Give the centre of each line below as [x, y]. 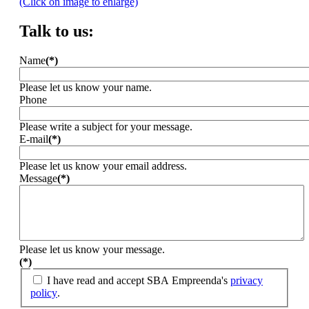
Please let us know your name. [86, 87]
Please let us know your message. [92, 249]
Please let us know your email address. [103, 166]
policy [44, 293]
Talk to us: [57, 31]
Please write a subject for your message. [106, 126]
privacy [247, 281]
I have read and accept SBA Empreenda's [139, 281]
